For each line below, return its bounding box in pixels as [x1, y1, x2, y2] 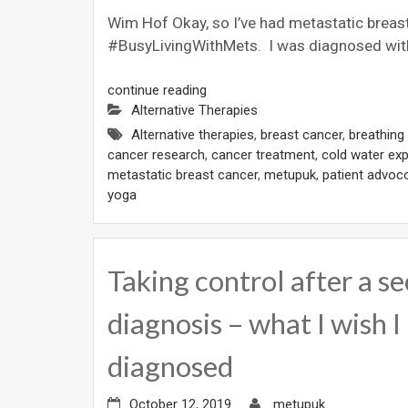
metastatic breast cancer [107, 167, 258, 184]
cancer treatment [211, 147, 315, 164]
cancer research [107, 147, 205, 164]
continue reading [107, 82, 207, 99]
